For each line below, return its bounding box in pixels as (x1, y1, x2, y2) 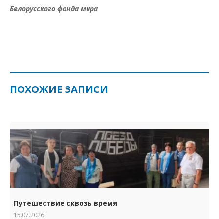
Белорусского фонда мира (10, 3, 98, 13)
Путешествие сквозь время (14, 198, 117, 208)
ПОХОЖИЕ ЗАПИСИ (10, 82, 108, 96)
